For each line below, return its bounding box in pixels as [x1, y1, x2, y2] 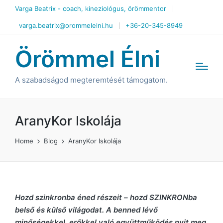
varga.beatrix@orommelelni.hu [19, 21, 113, 29]
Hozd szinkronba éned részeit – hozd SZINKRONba [15, 192, 197, 202]
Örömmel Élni [15, 45, 160, 73]
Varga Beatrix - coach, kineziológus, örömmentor [15, 4, 166, 12]
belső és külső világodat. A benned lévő [15, 205, 158, 215]
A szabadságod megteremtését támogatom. [15, 75, 168, 85]
